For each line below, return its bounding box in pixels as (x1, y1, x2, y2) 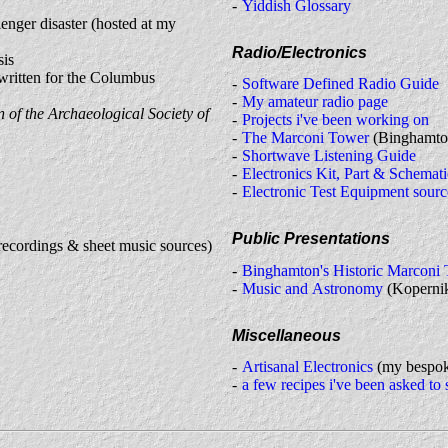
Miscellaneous (232, 326, 341, 344)
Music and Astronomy (242, 279, 383, 297)
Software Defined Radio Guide (242, 75, 439, 93)
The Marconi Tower (242, 129, 369, 147)
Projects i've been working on (242, 111, 429, 129)
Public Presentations (232, 230, 390, 248)
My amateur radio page (242, 93, 388, 111)
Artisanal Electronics (242, 358, 373, 376)
